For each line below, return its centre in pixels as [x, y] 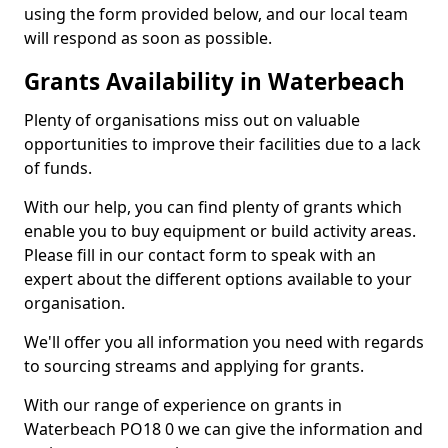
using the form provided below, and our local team [216, 14]
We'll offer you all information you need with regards [224, 342]
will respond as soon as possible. [148, 38]
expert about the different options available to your [218, 279]
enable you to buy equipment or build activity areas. [220, 231]
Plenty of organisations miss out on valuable [192, 120]
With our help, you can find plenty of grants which [213, 207]
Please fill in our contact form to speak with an [200, 255]
